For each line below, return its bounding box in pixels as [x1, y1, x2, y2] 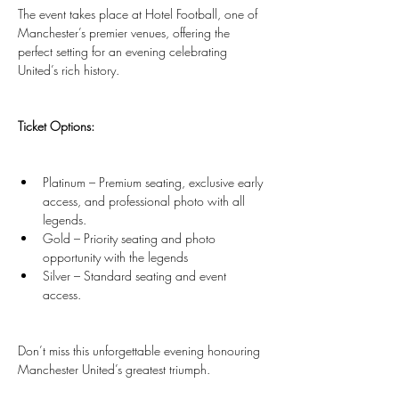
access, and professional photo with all [43, 192, 248, 210]
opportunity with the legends [43, 248, 188, 266]
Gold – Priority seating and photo [43, 230, 219, 248]
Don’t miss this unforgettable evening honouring [18, 342, 264, 360]
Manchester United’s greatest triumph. [18, 361, 210, 379]
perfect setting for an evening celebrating [18, 43, 231, 61]
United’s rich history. [18, 61, 119, 79]
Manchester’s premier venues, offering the [18, 24, 233, 42]
